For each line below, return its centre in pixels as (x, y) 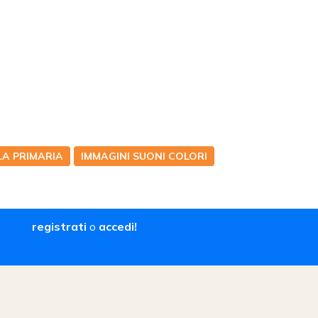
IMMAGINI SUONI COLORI (144, 156)
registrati (61, 226)
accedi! (116, 226)
